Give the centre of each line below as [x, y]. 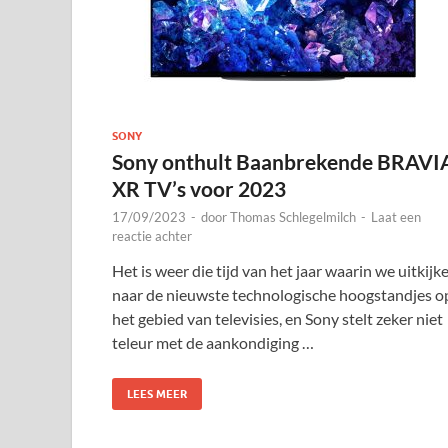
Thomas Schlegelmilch [293, 216]
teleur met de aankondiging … [213, 342]
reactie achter [152, 235]
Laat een [396, 216]
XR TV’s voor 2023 [199, 188]
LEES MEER [157, 393]
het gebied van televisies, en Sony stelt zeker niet [277, 318]
